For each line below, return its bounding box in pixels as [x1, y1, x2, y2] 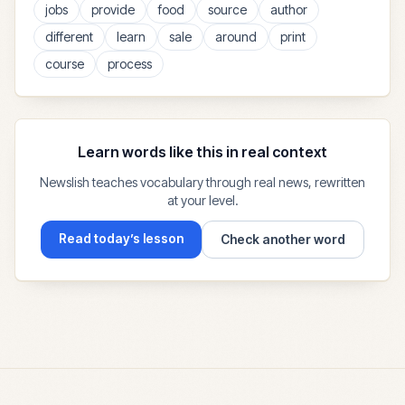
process [108, 56, 152, 71]
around [215, 29, 257, 44]
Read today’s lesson [59, 231, 184, 246]
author [270, 2, 307, 17]
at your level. [166, 193, 239, 208]
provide [91, 2, 135, 17]
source [208, 2, 247, 17]
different [45, 29, 93, 44]
